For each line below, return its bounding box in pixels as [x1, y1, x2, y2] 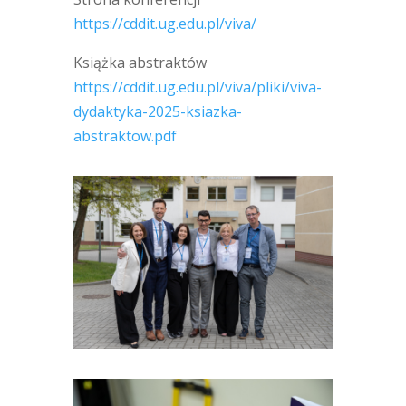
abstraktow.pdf [72, 126, 177, 146]
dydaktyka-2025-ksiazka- [72, 101, 242, 121]
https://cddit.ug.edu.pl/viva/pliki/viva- [72, 77, 322, 97]
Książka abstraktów [72, 53, 207, 72]
